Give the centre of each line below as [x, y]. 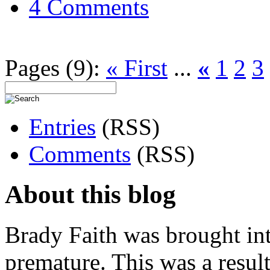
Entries [62, 127]
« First [137, 68]
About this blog [90, 194]
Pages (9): [55, 68]
